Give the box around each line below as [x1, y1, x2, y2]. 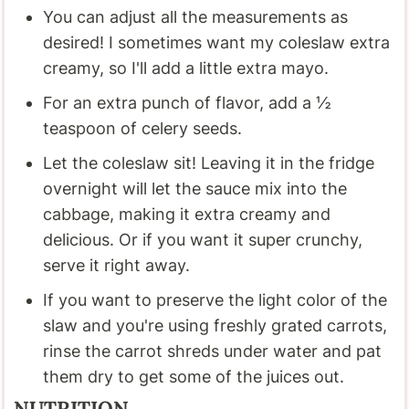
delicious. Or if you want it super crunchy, [43, 229, 363, 249]
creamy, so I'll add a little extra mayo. [43, 58, 330, 78]
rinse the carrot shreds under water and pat [43, 341, 383, 361]
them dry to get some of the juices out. [43, 366, 345, 386]
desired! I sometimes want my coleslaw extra [43, 32, 391, 52]
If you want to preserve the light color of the [43, 289, 388, 309]
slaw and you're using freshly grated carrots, [43, 315, 388, 335]
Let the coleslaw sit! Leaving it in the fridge [43, 152, 375, 173]
